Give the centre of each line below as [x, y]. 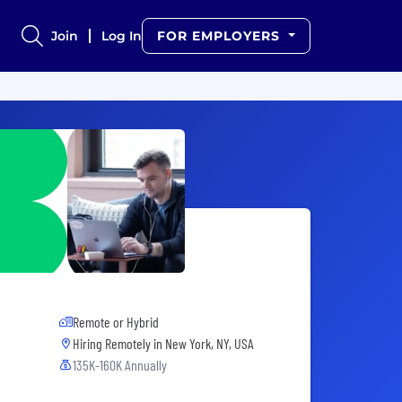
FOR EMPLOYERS [221, 36]
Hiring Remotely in [119, 344]
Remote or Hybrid [116, 322]
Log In [122, 36]
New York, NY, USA [210, 344]
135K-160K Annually [120, 365]
